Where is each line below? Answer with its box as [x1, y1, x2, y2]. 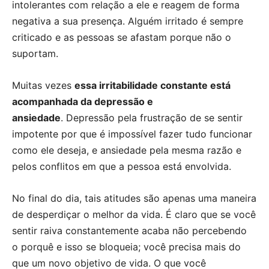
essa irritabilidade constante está [74, 79, 231, 91]
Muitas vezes [12, 79, 74, 91]
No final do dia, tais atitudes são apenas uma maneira [12, 192, 256, 204]
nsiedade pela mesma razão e [106, 144, 241, 156]
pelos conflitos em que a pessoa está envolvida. [12, 160, 231, 172]
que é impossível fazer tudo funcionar [80, 127, 252, 140]
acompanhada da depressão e [12, 95, 153, 107]
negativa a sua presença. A [12, 14, 134, 27]
